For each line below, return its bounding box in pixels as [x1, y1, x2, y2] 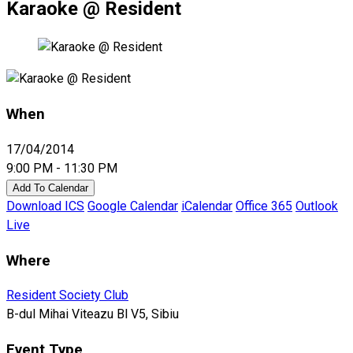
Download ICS [6, 198, 84, 214]
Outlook [295, 198, 338, 214]
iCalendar [181, 198, 232, 214]
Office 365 [236, 198, 292, 214]
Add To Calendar [13, 181, 88, 194]
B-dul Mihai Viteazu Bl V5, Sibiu [6, 307, 179, 322]
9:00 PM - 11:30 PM [6, 160, 117, 176]
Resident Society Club [6, 288, 128, 303]
